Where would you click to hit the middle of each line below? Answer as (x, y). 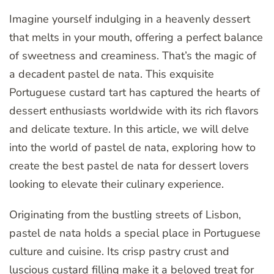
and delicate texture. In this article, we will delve (129, 129)
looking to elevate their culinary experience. (117, 184)
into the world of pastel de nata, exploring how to (132, 148)
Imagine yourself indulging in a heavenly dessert (130, 19)
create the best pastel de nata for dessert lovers (129, 166)
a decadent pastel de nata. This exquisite (112, 74)
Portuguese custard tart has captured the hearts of (135, 93)
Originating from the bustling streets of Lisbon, (125, 215)
